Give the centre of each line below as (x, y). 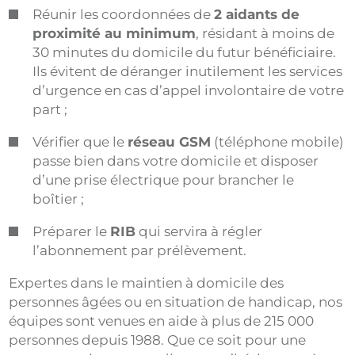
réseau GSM (170, 141)
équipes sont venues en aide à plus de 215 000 (162, 321)
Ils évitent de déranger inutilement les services (188, 71)
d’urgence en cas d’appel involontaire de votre (189, 90)
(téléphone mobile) (278, 141)
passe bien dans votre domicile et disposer (176, 160)
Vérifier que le (80, 141)
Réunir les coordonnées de (124, 14)
